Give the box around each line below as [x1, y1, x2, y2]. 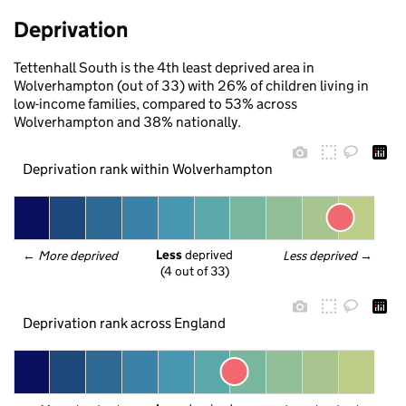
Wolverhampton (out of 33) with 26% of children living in [14, 77, 369, 94]
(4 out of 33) [159, 263, 229, 280]
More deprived [38, 247, 120, 264]
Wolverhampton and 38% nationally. [14, 113, 241, 130]
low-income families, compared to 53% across [14, 95, 297, 112]
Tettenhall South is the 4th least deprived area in [14, 59, 314, 76]
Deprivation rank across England [22, 314, 226, 332]
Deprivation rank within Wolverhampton [22, 159, 273, 178]
